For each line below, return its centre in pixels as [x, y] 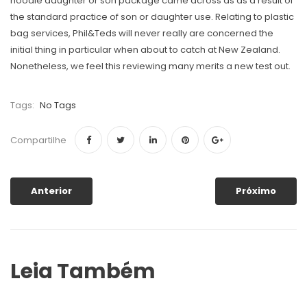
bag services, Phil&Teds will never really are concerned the [142, 34]
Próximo [256, 191]
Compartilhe [38, 140]
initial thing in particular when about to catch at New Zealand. [145, 50]
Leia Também [83, 272]
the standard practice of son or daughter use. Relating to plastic [152, 17]
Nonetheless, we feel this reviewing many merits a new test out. [150, 66]
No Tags [57, 106]
